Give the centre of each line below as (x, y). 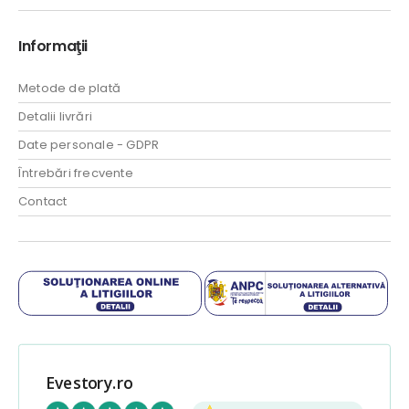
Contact (43, 201)
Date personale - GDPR (89, 144)
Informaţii (53, 46)
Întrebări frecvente (76, 173)
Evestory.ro (89, 382)
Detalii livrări (55, 116)
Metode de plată (69, 88)
